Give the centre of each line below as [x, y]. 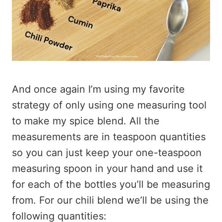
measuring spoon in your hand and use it [107, 168]
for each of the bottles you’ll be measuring [111, 184]
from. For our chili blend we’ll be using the [110, 200]
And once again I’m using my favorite [98, 89]
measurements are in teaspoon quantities [109, 137]
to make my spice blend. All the [86, 121]
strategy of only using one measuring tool [109, 105]
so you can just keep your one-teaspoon [107, 153]
